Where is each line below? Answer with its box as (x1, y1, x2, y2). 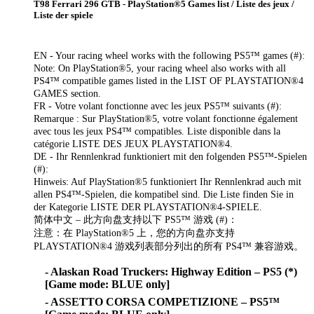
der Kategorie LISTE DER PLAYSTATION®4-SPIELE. (34, 201, 262, 213)
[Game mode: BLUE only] (45, 278, 170, 291)
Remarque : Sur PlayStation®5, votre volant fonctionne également (34, 113, 298, 125)
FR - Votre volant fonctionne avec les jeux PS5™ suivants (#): (34, 100, 282, 112)
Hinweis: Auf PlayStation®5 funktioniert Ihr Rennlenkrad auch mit (34, 176, 301, 188)
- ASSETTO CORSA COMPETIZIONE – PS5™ (45, 295, 280, 308)
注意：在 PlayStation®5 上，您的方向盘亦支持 (34, 227, 235, 239)
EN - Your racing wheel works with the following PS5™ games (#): (34, 50, 305, 62)
